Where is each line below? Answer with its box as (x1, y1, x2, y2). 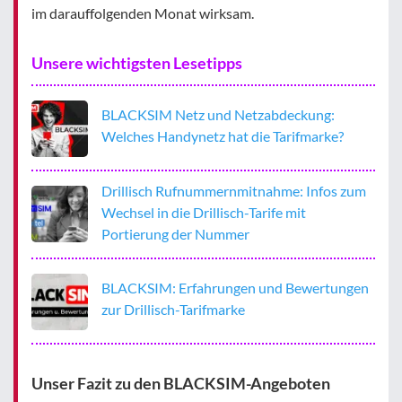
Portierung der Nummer (101, 224, 249, 242)
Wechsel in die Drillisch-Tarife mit (101, 203, 307, 221)
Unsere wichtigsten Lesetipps (31, 52, 242, 73)
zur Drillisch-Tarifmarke (101, 301, 246, 319)
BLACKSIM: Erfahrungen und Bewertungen (101, 279, 369, 297)
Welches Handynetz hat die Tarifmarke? (101, 127, 344, 145)
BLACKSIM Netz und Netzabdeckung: (101, 106, 335, 124)
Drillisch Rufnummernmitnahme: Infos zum (101, 181, 366, 199)
